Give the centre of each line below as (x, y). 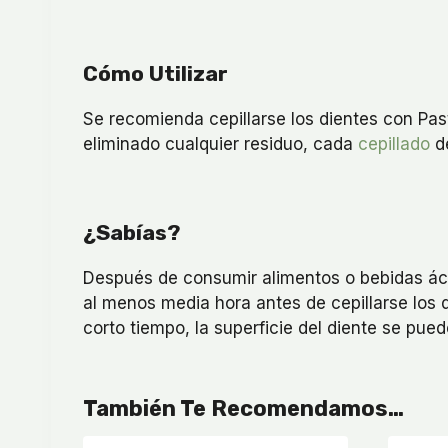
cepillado (394, 143)
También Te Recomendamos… (243, 408)
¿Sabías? (131, 232)
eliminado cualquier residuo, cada (220, 143)
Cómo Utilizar (155, 73)
